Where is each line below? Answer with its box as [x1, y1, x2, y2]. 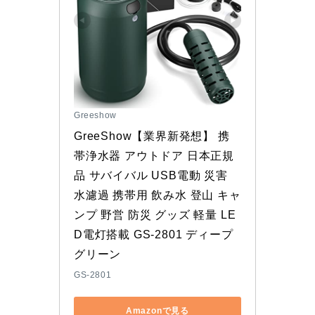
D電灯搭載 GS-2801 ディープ [74, 229, 233, 241]
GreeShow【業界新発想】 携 [74, 130, 230, 143]
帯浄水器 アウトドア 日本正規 [74, 150, 234, 162]
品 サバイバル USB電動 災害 [74, 169, 228, 182]
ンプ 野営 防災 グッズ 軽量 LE [74, 209, 236, 221]
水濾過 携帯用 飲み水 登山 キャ [74, 189, 241, 202]
